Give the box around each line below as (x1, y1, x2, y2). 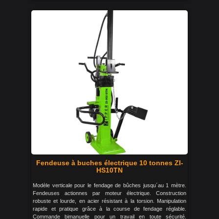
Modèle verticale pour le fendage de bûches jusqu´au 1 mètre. (33, 182, 186, 188)
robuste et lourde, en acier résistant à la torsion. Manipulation (33, 198, 186, 204)
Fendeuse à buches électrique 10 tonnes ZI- (36, 159, 183, 167)
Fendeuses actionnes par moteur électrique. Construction (33, 190, 186, 196)
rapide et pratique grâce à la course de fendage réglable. (33, 206, 186, 212)
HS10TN (96, 166, 123, 174)
